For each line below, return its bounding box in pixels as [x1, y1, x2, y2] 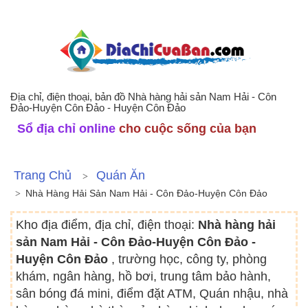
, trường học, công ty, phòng [111, 252, 267, 266]
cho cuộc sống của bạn [115, 122, 256, 135]
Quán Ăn [96, 168, 145, 182]
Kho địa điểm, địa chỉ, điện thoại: [16, 218, 198, 232]
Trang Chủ [14, 168, 71, 182]
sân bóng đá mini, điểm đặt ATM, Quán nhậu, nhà [16, 287, 288, 300]
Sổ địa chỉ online [17, 122, 115, 135]
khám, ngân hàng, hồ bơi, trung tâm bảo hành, [16, 269, 271, 283]
